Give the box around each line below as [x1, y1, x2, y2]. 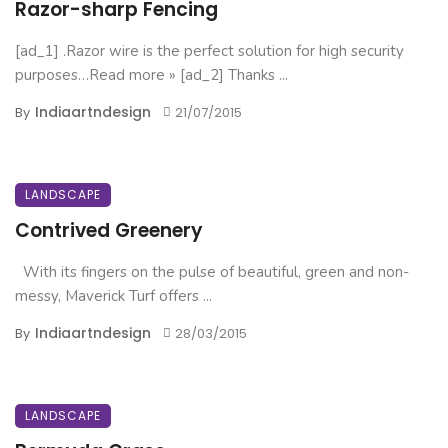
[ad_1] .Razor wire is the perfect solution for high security [15, 41, 404, 61]
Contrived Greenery [15, 217, 203, 244]
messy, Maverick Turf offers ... [15, 286, 212, 306]
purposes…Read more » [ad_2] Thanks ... [15, 65, 288, 85]
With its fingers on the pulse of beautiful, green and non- [15, 262, 409, 282]
